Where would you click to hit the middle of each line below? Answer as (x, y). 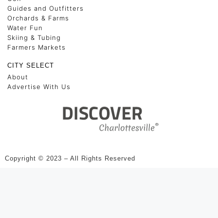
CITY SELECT (31, 66)
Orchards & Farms (38, 18)
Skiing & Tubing (34, 38)
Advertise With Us (39, 87)
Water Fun (25, 28)
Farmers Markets (36, 47)
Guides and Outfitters (45, 9)
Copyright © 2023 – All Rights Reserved (70, 159)
